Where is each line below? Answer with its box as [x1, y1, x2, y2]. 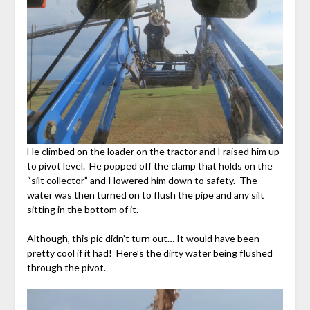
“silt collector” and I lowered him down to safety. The [26, 174, 257, 186]
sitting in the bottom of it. [26, 203, 138, 215]
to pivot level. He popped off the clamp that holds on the [26, 159, 273, 172]
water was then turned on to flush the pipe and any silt [26, 188, 264, 201]
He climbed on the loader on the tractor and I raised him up [26, 145, 280, 157]
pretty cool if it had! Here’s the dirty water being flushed [26, 246, 273, 259]
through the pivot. [26, 261, 106, 273]
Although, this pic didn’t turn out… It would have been [26, 232, 259, 244]
